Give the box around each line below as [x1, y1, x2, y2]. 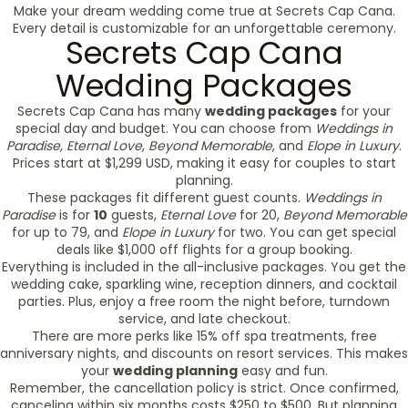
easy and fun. [237, 362, 328, 380]
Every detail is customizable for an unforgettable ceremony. [12, 19, 396, 37]
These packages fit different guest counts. [26, 189, 304, 207]
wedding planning [112, 362, 238, 380]
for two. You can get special [214, 223, 396, 241]
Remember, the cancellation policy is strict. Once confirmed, [9, 379, 399, 397]
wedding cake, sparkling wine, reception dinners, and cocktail [11, 275, 397, 293]
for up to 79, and [12, 223, 122, 241]
